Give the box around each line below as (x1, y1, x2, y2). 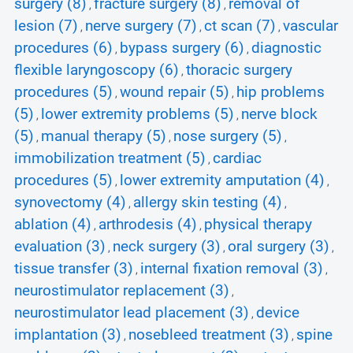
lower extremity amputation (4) (120, 172, 325, 189)
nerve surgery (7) (85, 17, 197, 35)
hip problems (236, 84, 325, 101)
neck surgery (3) (113, 238, 221, 255)
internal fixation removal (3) (140, 260, 323, 277)
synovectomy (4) (14, 194, 126, 211)
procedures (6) (14, 39, 113, 57)
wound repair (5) (120, 84, 229, 101)
